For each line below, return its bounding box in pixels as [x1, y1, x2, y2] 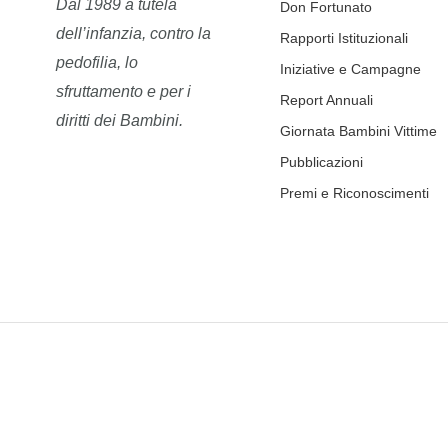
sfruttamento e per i [55, 83, 191, 101]
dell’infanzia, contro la [55, 25, 211, 43]
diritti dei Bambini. [55, 112, 183, 130]
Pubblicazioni [279, 154, 363, 171]
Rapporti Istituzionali [279, 30, 408, 47]
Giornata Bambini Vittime [279, 123, 437, 140]
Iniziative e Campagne [279, 61, 421, 78]
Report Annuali [279, 92, 373, 109]
